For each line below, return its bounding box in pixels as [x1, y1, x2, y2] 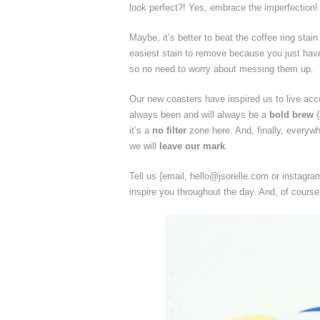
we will [129, 140, 159, 151]
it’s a [129, 124, 152, 136]
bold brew [269, 109, 314, 120]
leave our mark [159, 140, 225, 151]
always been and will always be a [129, 109, 269, 120]
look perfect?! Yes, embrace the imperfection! [129, 1, 318, 13]
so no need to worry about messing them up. [129, 63, 314, 74]
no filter [152, 124, 186, 136]
